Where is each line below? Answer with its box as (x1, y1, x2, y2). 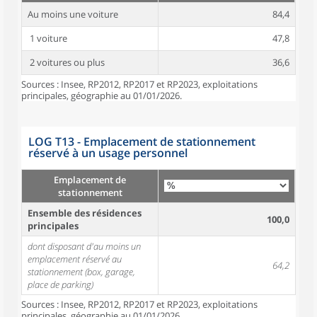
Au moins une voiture (28, 8, 118, 21)
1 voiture (28, 32, 67, 45)
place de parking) (28, 278, 93, 291)
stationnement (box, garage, (28, 265, 135, 278)
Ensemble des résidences (28, 207, 142, 219)
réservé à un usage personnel (28, 145, 188, 161)
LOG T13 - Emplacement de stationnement (28, 134, 255, 149)
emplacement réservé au (28, 253, 122, 265)
